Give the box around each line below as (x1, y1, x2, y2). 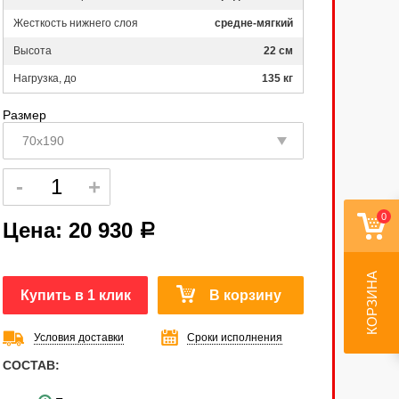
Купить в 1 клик (20, 288, 131, 303)
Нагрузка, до (13, 72, 77, 85)
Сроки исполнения (187, 331, 282, 344)
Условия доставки (34, 331, 124, 344)
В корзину (209, 288, 281, 303)
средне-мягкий (215, 17, 293, 29)
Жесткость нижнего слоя (13, 17, 138, 29)
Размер (3, 108, 46, 122)
